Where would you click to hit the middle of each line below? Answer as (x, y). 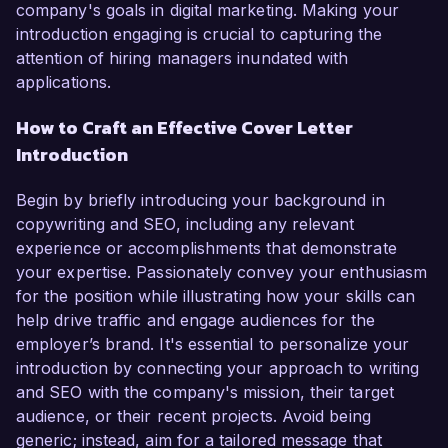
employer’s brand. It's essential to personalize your (213, 344)
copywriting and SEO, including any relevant (185, 224)
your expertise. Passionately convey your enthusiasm (222, 272)
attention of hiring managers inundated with (182, 58)
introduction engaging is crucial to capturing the (199, 34)
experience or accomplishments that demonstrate (206, 248)
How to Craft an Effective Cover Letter (184, 128)
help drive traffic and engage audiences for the (195, 320)
